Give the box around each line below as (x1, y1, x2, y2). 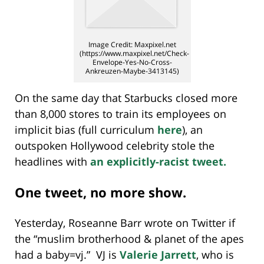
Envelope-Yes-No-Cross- (92, 57, 172, 67)
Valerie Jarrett (120, 247, 196, 262)
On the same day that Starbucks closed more (15, 90, 237, 105)
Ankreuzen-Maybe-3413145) (85, 65, 179, 76)
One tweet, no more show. (15, 183, 186, 201)
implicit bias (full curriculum (15, 122, 157, 137)
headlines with (15, 154, 90, 169)
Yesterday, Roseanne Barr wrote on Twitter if (15, 215, 235, 230)
